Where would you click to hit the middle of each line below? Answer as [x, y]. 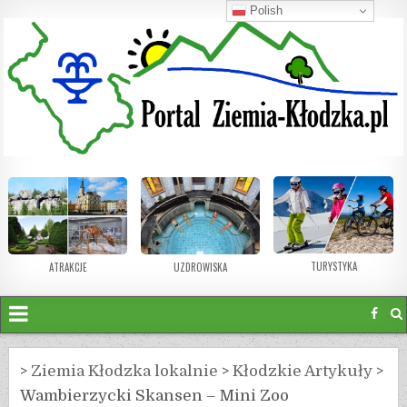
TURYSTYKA [333, 267]
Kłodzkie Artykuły [303, 371]
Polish [265, 10]
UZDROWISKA [201, 267]
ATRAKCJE [68, 267]
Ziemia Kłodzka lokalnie [125, 371]
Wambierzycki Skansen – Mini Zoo [155, 395]
